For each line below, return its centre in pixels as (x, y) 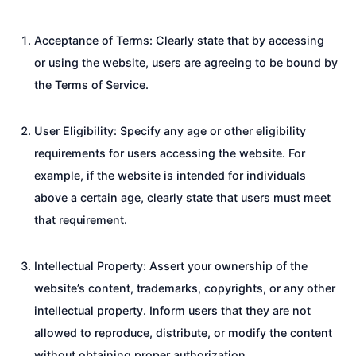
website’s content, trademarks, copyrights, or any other (185, 288)
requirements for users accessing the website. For (170, 153)
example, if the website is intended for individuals (170, 175)
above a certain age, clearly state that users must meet (182, 197)
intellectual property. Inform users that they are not (172, 310)
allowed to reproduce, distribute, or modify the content (183, 332)
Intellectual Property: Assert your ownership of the (171, 265)
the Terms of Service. (91, 84)
